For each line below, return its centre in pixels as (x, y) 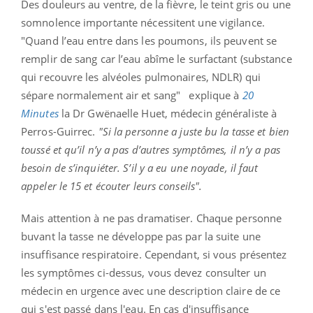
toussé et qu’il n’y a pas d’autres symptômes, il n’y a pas (151, 149)
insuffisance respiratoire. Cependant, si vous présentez (154, 254)
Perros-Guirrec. (60, 131)
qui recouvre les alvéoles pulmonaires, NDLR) (132, 77)
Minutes (40, 113)
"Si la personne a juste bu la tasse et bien (194, 131)
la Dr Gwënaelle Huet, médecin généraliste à (168, 113)
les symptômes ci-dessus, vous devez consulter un (144, 272)
